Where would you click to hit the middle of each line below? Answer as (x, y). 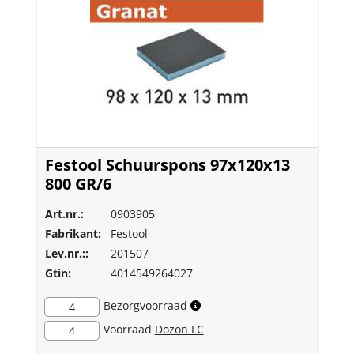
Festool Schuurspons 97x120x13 (167, 164)
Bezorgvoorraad (145, 305)
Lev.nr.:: (66, 253)
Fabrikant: (73, 233)
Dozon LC (179, 329)
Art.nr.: (64, 213)
